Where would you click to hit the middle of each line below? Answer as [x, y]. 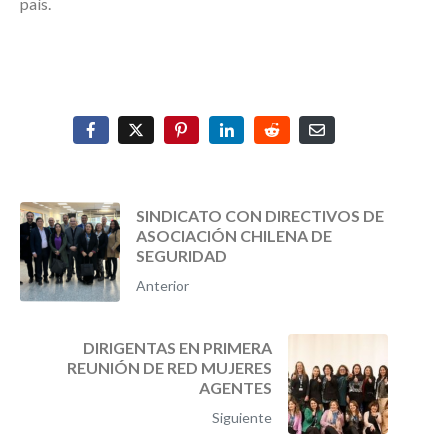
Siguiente [242, 417]
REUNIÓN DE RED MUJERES [169, 367]
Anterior [162, 285]
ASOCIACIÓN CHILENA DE [234, 235]
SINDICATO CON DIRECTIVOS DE [260, 215]
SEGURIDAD [181, 255]
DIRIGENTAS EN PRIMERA [177, 347]
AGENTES [235, 387]
